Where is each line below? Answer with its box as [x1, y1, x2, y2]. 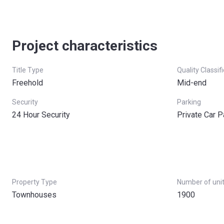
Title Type [12, 66, 43, 74]
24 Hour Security [12, 110, 70, 119]
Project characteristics [12, 37, 157, 54]
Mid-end [177, 78, 206, 87]
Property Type [12, 178, 57, 186]
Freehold [12, 78, 43, 87]
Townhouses [12, 190, 56, 199]
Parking [177, 98, 201, 106]
